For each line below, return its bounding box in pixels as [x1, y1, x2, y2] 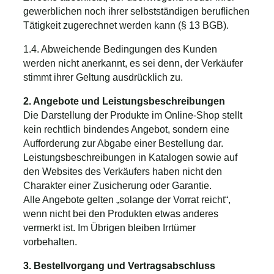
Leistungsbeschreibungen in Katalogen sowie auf [23, 152, 237, 163]
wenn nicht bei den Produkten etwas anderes [23, 208, 218, 219]
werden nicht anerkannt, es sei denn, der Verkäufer [23, 57, 243, 68]
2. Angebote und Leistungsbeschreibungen [23, 95, 225, 106]
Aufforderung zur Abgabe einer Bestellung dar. [23, 138, 223, 149]
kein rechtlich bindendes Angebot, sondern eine [23, 124, 229, 135]
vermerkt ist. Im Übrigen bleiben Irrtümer [23, 222, 196, 233]
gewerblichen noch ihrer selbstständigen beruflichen [23, 6, 250, 17]
